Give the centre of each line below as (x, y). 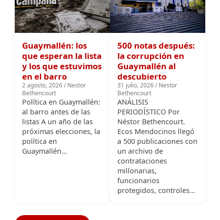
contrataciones (142, 130)
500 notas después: (156, 15)
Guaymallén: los (55, 15)
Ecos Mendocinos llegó (156, 101)
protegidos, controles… (156, 160)
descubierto (142, 46)
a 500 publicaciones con (157, 110)
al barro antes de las (56, 81)
